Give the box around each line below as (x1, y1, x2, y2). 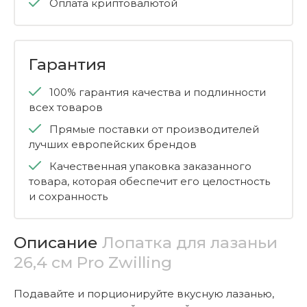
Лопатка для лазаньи (102, 233, 278, 252)
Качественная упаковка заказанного (49, 160, 251, 173)
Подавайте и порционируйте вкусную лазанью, (14, 287, 274, 300)
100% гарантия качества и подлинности (49, 86, 266, 99)
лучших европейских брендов (29, 138, 197, 151)
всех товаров (29, 101, 103, 114)
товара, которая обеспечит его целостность (29, 175, 270, 188)
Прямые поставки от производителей (49, 123, 259, 136)
